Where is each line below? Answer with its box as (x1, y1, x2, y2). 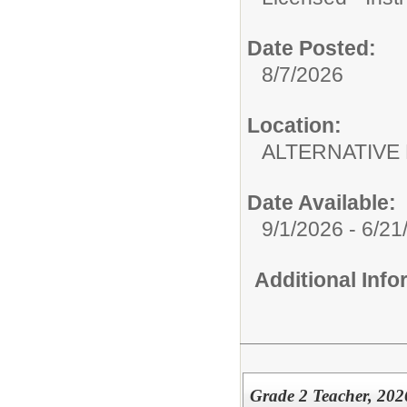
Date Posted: (247, 35, 376, 60)
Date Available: (247, 190, 396, 214)
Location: (247, 113, 342, 137)
